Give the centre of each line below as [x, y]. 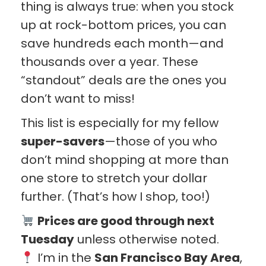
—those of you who [161, 141]
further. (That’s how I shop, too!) [115, 196]
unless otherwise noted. [147, 239]
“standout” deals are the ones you [123, 80]
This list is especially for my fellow [120, 123]
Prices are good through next [126, 221]
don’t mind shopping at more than [125, 159]
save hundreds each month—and [122, 43]
